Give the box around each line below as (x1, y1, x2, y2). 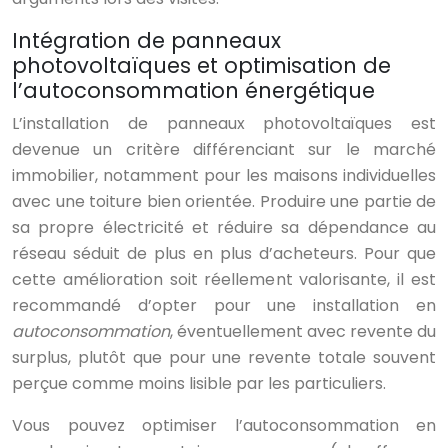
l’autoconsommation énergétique (12, 76, 375, 106)
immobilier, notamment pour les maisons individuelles (12, 164, 436, 188)
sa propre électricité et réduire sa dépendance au (12, 216, 436, 240)
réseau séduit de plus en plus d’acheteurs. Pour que (12, 242, 436, 266)
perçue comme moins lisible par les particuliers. (12, 372, 386, 396)
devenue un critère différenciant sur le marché (12, 138, 436, 162)
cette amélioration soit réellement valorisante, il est (12, 268, 436, 292)
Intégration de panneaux (12, 26, 281, 56)
